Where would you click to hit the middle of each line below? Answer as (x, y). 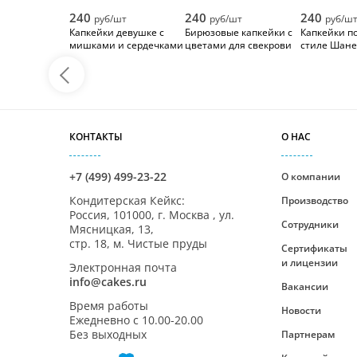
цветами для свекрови (238, 45)
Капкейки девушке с (117, 32)
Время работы (109, 306)
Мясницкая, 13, (112, 229)
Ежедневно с (106, 320)
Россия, (91, 215)
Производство (315, 200)
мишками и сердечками (126, 45)
